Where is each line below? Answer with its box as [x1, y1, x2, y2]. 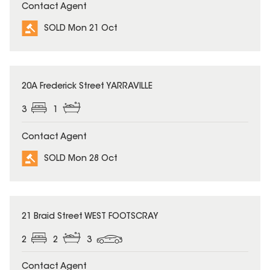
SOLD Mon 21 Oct [44, 25, 118, 34]
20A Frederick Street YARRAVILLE [22, 83, 152, 92]
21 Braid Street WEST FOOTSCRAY [22, 212, 159, 221]
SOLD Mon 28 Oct [44, 154, 118, 163]
